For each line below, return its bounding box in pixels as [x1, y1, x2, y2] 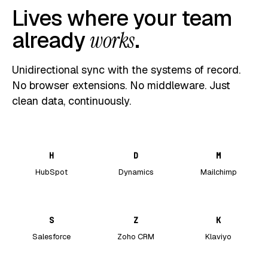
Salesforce [32, 232, 71, 242]
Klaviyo [205, 232, 232, 242]
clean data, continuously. [12, 94, 131, 108]
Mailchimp [200, 167, 237, 178]
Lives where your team [12, 4, 232, 33]
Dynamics [118, 167, 154, 178]
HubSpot [35, 167, 68, 178]
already [12, 26, 90, 55]
